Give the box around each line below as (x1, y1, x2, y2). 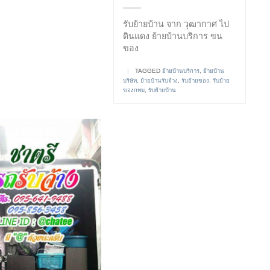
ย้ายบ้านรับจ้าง (140, 77, 178, 84)
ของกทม (123, 87, 145, 94)
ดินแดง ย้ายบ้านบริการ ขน (123, 31, 223, 42)
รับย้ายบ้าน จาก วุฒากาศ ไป (123, 19, 230, 30)
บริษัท (123, 77, 137, 84)
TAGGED (135, 67, 163, 75)
